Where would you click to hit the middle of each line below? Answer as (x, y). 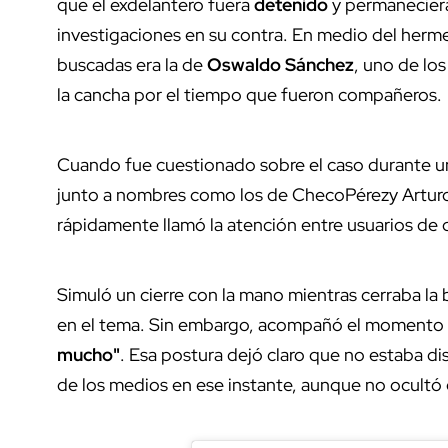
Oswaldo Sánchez (280, 65)
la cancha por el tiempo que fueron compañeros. (249, 95)
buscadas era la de (132, 65)
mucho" (88, 355)
